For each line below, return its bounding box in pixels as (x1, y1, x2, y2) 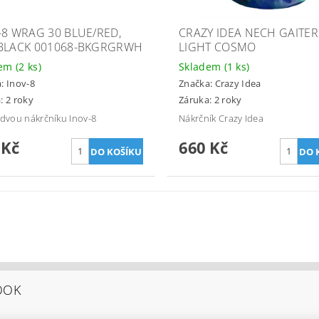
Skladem (178, 59, 224, 73)
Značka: (178, 77, 215, 90)
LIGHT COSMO (178, 38, 256, 55)
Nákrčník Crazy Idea (178, 111, 264, 125)
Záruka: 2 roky (178, 93, 242, 106)
